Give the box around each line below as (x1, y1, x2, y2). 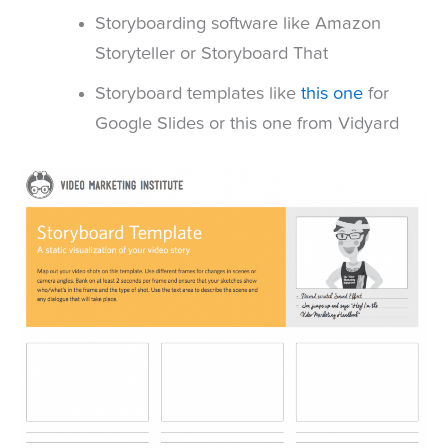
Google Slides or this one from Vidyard (94, 115, 399, 134)
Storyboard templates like (94, 85, 301, 104)
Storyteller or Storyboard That (94, 45, 328, 64)
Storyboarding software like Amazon (94, 15, 381, 34)
